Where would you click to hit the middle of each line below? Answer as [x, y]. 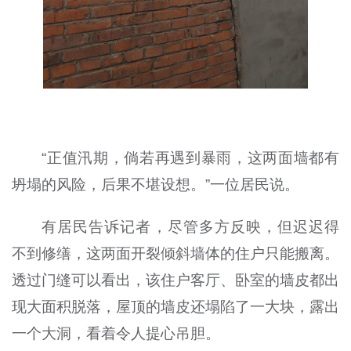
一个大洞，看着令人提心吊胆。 [116, 333]
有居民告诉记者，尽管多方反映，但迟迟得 [191, 226]
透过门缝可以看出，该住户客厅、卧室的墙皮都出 [175, 280]
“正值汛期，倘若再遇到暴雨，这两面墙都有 [191, 157]
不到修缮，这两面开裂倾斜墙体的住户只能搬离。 [175, 253]
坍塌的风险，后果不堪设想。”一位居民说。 [155, 184]
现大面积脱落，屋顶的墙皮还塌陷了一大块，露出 [175, 306]
